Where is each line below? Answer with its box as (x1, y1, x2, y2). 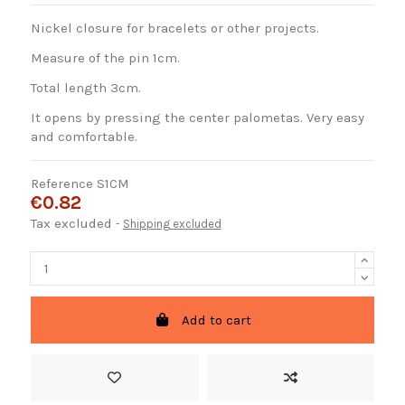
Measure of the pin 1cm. (30, 50, 180, 67)
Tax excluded (30, 215, 116, 232)
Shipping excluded (122, 217, 221, 231)
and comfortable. (30, 128, 137, 146)
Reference (30, 175, 93, 193)
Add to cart (181, 311, 251, 328)
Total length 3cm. (30, 80, 141, 97)
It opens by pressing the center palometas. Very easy (30, 109, 364, 127)
